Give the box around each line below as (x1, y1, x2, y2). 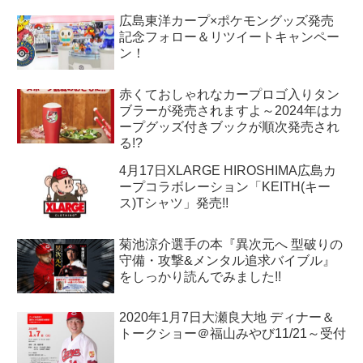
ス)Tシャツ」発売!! (119, 195, 228, 210)
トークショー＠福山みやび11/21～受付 (119, 327, 346, 341)
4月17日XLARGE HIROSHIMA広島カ (119, 163, 336, 177)
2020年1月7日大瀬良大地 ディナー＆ (119, 310, 335, 325)
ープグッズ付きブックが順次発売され (119, 119, 340, 134)
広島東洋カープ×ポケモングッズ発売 (119, 13, 334, 28)
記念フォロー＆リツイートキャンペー (119, 29, 340, 44)
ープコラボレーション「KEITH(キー (119, 179, 331, 194)
